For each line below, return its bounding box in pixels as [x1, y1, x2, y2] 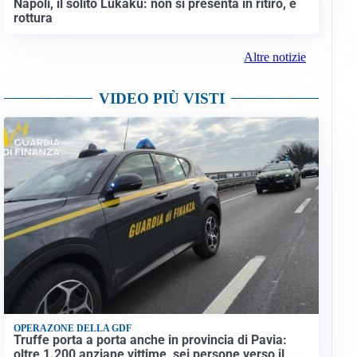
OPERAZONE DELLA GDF [13, 323, 131, 335]
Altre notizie [243, 50, 306, 65]
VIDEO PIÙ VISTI [98, 90, 225, 108]
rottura [13, 10, 53, 26]
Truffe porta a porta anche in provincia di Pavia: [13, 332, 287, 348]
